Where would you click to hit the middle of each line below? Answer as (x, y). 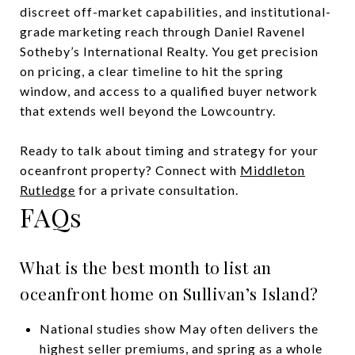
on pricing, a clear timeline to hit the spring (152, 71)
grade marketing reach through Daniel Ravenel (162, 31)
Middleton (273, 170)
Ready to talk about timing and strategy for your (169, 150)
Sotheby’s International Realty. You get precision (169, 51)
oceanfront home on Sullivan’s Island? (169, 293)
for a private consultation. (157, 189)
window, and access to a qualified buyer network (169, 90)
